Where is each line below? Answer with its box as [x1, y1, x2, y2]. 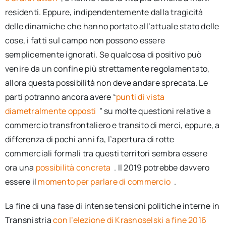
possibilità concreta [35, 161, 112, 173]
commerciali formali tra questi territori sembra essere [5, 147, 207, 159]
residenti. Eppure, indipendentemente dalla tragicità [5, 6, 203, 18]
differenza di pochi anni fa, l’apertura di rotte [5, 133, 175, 145]
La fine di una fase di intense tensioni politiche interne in [5, 200, 220, 211]
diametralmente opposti [5, 105, 98, 117]
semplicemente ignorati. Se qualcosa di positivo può [5, 48, 202, 60]
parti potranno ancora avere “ [5, 91, 116, 102]
